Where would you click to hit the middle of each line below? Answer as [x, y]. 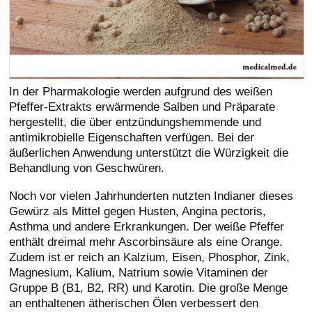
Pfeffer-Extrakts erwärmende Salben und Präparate [142, 107]
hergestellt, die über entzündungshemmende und [135, 122]
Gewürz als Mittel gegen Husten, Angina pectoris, [138, 211]
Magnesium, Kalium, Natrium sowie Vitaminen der [139, 273]
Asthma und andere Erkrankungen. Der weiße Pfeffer [147, 227]
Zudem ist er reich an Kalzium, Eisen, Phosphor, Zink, [150, 257]
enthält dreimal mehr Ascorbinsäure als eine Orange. [146, 242]
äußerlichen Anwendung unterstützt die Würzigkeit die [149, 153]
